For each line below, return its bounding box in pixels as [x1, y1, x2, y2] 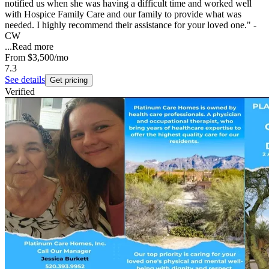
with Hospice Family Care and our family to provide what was [5, 8, 241, 19]
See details [5, 74, 45, 85]
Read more [12, 41, 53, 52]
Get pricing [50, 75, 88, 85]
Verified [5, 86, 35, 97]
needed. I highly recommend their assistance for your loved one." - [5, 19, 256, 30]
